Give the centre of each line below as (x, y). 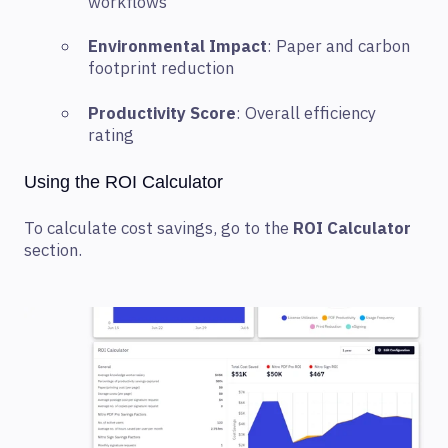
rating (111, 135)
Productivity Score (162, 113)
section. (53, 251)
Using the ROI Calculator (123, 181)
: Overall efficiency (306, 113)
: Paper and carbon (338, 47)
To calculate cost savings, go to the (158, 229)
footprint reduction (161, 69)
